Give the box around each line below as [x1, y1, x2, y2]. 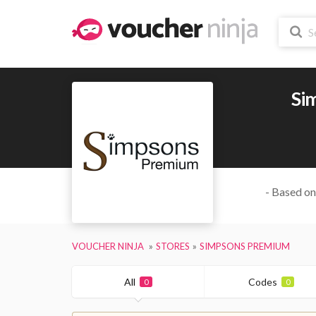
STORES [156, 240, 190, 252]
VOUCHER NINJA [72, 240, 144, 252]
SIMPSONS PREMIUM [200, 240, 290, 252]
